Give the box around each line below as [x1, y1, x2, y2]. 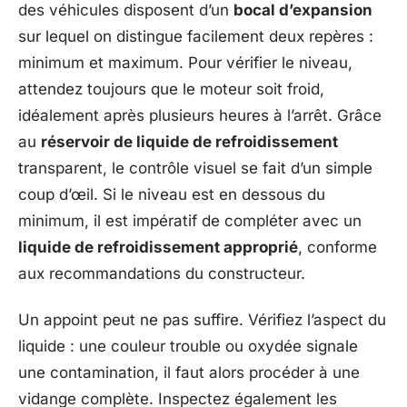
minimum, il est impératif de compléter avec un [18, 211, 362, 230]
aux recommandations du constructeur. [18, 263, 305, 283]
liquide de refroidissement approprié [18, 237, 298, 256]
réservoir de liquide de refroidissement [41, 132, 338, 151]
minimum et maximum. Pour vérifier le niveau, [18, 53, 352, 72]
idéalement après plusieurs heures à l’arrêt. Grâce [18, 105, 382, 124]
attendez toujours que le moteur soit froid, [18, 79, 324, 98]
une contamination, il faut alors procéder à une [18, 363, 360, 382]
